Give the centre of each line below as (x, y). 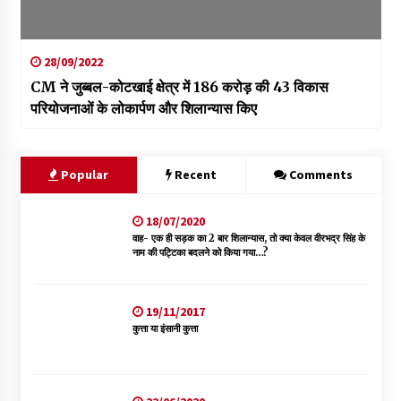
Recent (196, 174)
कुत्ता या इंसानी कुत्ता (165, 328)
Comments (321, 174)
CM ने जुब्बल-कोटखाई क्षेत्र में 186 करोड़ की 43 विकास (179, 86)
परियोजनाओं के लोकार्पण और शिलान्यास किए (143, 108)
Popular (83, 174)
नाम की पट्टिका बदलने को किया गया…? (200, 252)
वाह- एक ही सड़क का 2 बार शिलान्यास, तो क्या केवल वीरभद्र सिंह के (248, 238)
